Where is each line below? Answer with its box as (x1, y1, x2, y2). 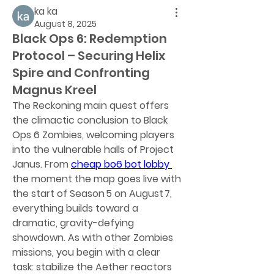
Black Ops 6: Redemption (12, 30, 167, 47)
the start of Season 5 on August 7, (12, 187, 172, 201)
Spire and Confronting (12, 64, 150, 81)
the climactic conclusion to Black (12, 113, 168, 127)
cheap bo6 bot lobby (71, 157, 169, 171)
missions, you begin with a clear (12, 245, 160, 259)
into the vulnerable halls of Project (12, 143, 174, 157)
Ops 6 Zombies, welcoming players (12, 128, 174, 142)
